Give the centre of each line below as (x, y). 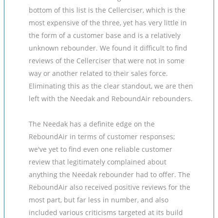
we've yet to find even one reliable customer (100, 149)
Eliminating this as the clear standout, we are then (111, 86)
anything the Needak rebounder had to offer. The (109, 174)
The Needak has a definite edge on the (92, 124)
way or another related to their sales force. (98, 73)
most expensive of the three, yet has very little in (108, 23)
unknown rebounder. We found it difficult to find (108, 48)
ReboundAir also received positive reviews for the (109, 187)
